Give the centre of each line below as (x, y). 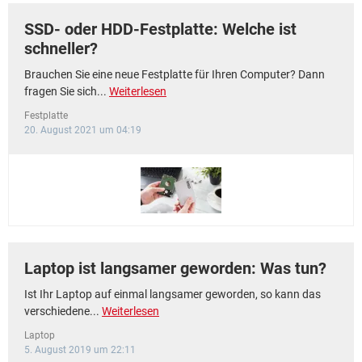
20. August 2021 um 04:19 (83, 130)
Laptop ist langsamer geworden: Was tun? (175, 268)
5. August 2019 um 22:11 (80, 350)
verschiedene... (63, 311)
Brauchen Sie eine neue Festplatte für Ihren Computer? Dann (175, 74)
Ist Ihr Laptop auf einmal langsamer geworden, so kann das (173, 294)
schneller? (61, 48)
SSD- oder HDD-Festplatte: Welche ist (160, 29)
